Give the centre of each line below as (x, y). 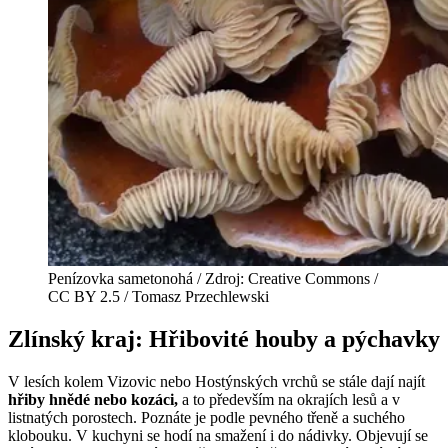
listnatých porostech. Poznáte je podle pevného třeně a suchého (206, 417)
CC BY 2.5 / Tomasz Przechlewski (158, 297)
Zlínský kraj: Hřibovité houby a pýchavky (224, 338)
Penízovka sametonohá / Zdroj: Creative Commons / (213, 279)
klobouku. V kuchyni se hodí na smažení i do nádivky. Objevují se (218, 435)
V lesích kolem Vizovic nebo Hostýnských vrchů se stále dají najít (216, 381)
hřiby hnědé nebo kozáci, (93, 399)
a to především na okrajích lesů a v (289, 399)
